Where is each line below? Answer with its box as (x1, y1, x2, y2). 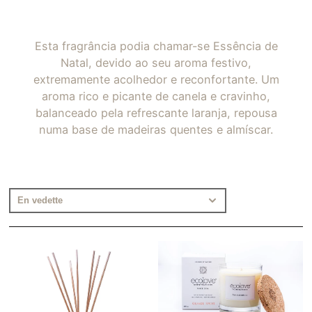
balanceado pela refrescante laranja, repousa (35, 106, 277, 120)
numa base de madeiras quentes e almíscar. (39, 123, 273, 137)
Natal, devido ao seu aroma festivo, (61, 56, 251, 70)
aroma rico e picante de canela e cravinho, (42, 89, 270, 104)
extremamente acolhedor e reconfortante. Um (33, 72, 279, 87)
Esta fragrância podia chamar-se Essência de (34, 39, 278, 54)
